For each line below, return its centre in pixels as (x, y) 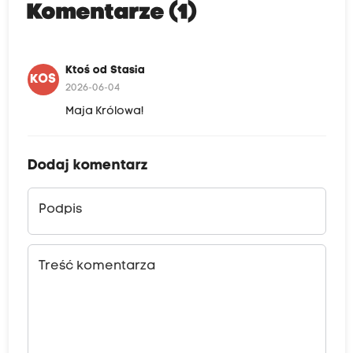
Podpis (60, 210)
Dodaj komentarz (87, 166)
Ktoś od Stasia (105, 71)
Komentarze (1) (112, 14)
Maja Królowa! (104, 112)
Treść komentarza (97, 267)
